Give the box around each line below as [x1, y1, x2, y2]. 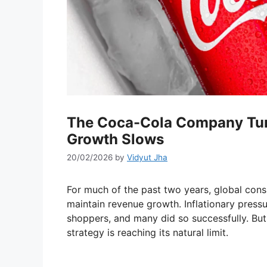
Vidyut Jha [127, 153, 167, 163]
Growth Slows [67, 130, 164, 148]
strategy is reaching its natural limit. [67, 226, 228, 239]
